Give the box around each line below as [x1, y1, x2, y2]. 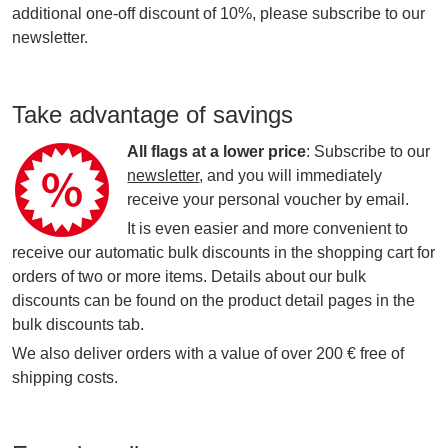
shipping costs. [12, 369, 119, 387]
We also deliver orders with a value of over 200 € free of [12, 345, 405, 363]
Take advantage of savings [12, 101, 294, 129]
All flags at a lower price [127, 143, 307, 161]
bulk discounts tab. [12, 316, 145, 334]
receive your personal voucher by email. [127, 191, 410, 209]
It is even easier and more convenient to [127, 220, 409, 238]
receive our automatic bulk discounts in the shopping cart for [12, 244, 436, 262]
